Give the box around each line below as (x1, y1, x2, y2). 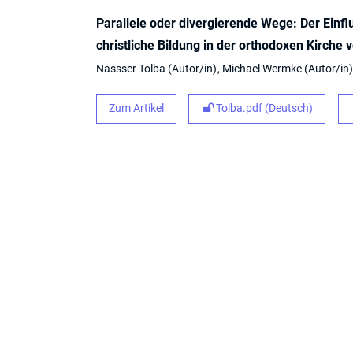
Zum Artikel (109, 102, 164, 116)
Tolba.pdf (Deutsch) (214, 102, 313, 116)
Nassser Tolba (96, 61, 168, 76)
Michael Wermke (222, 61, 304, 76)
